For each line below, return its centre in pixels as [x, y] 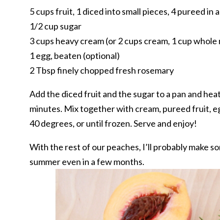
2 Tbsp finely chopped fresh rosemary [102, 70]
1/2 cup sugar [55, 26]
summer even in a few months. [87, 162]
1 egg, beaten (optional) [75, 55]
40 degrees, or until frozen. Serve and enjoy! [113, 123]
